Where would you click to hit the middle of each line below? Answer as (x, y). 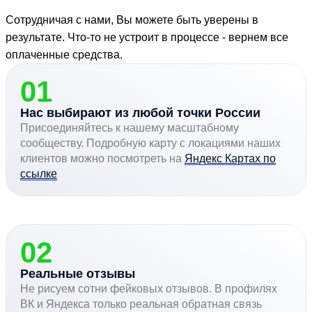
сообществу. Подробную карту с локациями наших (150, 143)
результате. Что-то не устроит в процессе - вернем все (147, 38)
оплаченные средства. (64, 55)
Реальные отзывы (78, 274)
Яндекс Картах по (230, 159)
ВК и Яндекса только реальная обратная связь (141, 304)
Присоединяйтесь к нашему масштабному (130, 128)
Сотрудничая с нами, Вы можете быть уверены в (132, 20)
